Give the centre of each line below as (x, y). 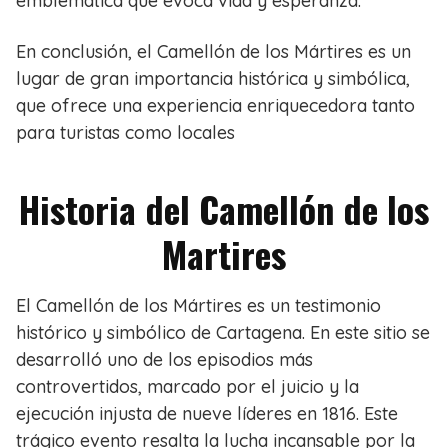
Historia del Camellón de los (224, 209)
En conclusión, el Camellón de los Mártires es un (213, 52)
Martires (224, 254)
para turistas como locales (125, 133)
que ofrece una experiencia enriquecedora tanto (215, 106)
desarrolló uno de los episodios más (164, 360)
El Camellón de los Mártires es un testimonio (198, 306)
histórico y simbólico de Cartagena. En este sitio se (223, 333)
